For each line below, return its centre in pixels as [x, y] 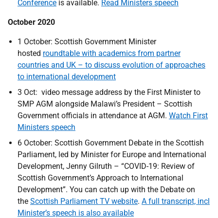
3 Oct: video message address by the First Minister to [109, 92]
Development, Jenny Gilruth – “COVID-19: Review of [106, 166]
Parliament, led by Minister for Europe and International [112, 154]
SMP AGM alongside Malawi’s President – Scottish [105, 104]
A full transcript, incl [176, 201]
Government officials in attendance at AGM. [93, 116]
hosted [30, 53]
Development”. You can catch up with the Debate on [106, 190]
